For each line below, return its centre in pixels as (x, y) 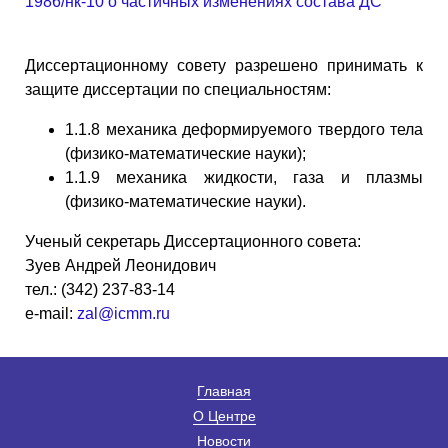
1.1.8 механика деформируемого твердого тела (244, 129)
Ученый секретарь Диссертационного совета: (193, 241)
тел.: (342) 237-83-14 (100, 289)
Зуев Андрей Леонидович (120, 265)
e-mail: (51, 313)
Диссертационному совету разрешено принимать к (224, 65)
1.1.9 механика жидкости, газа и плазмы (244, 177)
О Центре (224, 415)
